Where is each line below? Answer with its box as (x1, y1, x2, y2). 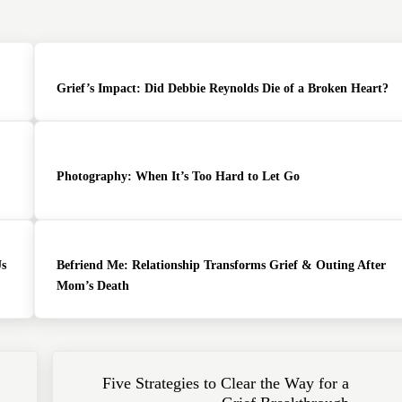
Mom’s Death (56, 278, 129, 293)
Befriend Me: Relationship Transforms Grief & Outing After (56, 258, 386, 273)
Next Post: (50, 354, 119, 372)
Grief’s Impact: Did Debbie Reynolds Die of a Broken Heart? (56, 80, 389, 95)
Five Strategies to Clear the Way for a (101, 374, 349, 393)
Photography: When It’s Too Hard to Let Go (56, 169, 300, 184)
